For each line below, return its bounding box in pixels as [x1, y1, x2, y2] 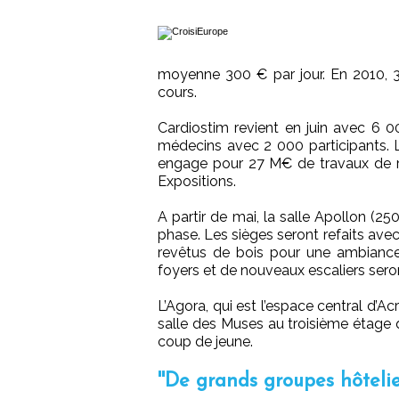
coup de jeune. [158, 333, 253, 351]
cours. [158, 84, 197, 102]
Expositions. [158, 173, 236, 191]
